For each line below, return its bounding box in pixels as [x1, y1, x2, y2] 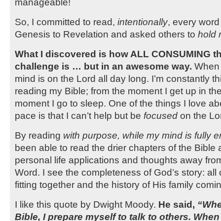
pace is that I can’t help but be [15, 110, 144, 121]
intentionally [117, 16, 168, 27]
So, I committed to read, [15, 16, 117, 27]
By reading [15, 130, 63, 141]
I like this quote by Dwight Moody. [15, 199, 156, 210]
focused [144, 110, 178, 121]
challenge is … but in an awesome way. [15, 61, 192, 72]
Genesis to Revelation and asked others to [15, 29, 198, 39]
